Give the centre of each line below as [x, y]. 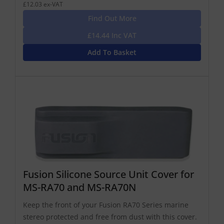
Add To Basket [112, 52]
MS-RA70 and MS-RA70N [79, 187]
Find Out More [112, 18]
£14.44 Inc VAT [112, 35]
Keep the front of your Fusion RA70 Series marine [106, 204]
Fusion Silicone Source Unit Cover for [108, 174]
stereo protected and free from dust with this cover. [110, 216]
